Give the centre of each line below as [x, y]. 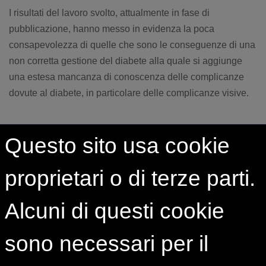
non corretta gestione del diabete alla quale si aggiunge [126, 61]
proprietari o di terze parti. [130, 179]
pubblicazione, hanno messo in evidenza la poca [112, 29]
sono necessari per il [107, 244]
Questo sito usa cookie [117, 146]
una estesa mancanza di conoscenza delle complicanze [126, 77]
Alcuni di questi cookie [115, 211]
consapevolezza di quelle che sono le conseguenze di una [132, 45]
